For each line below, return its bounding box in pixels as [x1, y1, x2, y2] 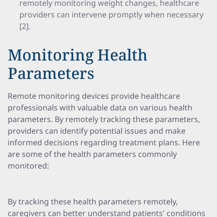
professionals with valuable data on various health [8, 102, 192, 113]
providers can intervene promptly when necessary [19, 9, 203, 20]
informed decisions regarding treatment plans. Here [8, 137, 200, 148]
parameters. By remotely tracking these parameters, [8, 114, 200, 124]
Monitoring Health [8, 44, 148, 65]
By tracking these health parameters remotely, [8, 196, 178, 207]
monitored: [8, 160, 49, 171]
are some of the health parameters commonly [8, 149, 177, 159]
